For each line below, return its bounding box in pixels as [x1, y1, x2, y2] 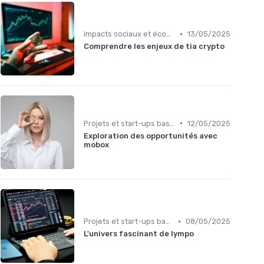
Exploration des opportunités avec [84, 131, 217, 140]
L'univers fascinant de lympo [84, 229, 194, 239]
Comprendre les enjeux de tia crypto [84, 42, 225, 51]
